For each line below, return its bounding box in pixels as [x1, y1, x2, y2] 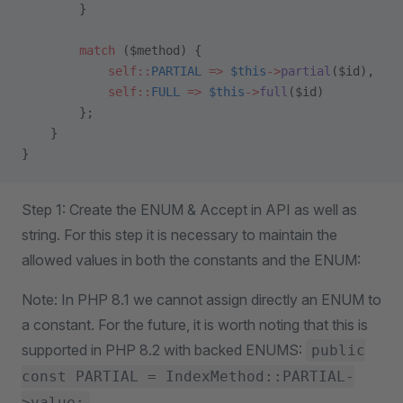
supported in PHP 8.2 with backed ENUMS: [22, 341, 306, 359]
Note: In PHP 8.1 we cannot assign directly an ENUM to [22, 291, 381, 309]
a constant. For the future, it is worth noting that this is [22, 316, 368, 334]
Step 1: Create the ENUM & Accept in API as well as [22, 201, 357, 219]
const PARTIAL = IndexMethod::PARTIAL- [22, 368, 354, 385]
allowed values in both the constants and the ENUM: [22, 251, 361, 269]
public [311, 342, 365, 359]
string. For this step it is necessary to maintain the [22, 226, 337, 244]
